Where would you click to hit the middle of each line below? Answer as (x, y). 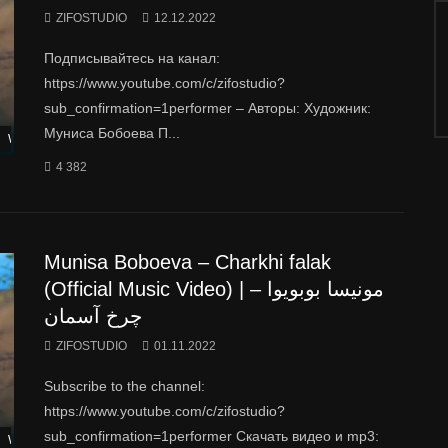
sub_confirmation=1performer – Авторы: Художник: (207, 107)
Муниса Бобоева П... (112, 132)
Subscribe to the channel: (124, 385)
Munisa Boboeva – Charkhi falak (187, 261)
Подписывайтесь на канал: (132, 57)
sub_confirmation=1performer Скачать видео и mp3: (211, 435)
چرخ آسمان (93, 315)
